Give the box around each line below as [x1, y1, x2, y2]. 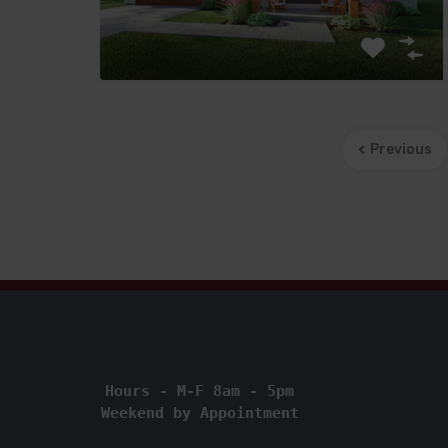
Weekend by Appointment [100, 404, 299, 423]
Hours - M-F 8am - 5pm [105, 382, 295, 401]
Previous [369, 141, 432, 159]
